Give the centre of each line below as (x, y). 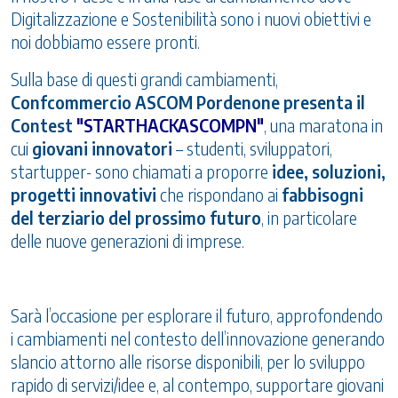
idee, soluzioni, (329, 172)
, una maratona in (323, 126)
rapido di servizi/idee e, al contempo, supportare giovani (197, 385)
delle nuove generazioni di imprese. (127, 241)
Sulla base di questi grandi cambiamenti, (144, 80)
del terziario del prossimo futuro (136, 218)
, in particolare (309, 218)
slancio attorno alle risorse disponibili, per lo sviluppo (188, 362)
